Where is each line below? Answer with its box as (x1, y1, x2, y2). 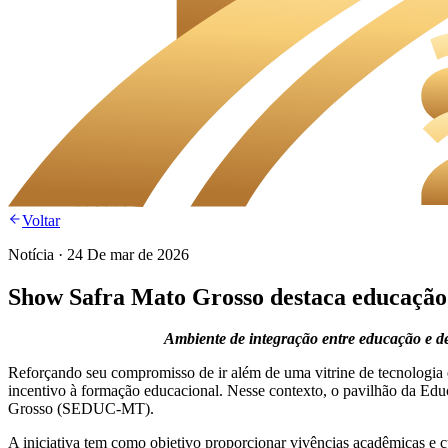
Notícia (8, 245, 54, 263)
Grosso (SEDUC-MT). (8, 400, 154, 418)
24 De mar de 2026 (67, 245, 189, 263)
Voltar (22, 211, 60, 229)
